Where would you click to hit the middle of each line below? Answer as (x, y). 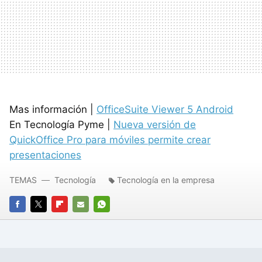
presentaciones (45, 155)
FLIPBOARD (73, 221)
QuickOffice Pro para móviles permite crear (110, 139)
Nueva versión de (155, 124)
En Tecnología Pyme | (61, 124)
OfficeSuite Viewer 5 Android (165, 109)
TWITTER (48, 221)
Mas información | (53, 109)
